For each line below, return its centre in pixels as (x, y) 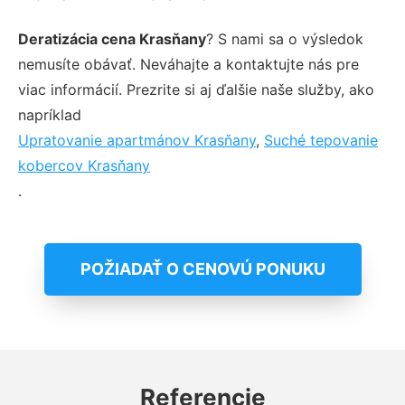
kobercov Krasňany (84, 165)
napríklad (50, 114)
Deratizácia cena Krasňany (112, 38)
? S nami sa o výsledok (285, 38)
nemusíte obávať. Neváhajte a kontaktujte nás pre (188, 64)
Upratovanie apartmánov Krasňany (137, 140)
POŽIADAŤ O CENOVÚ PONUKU (202, 268)
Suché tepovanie (321, 140)
